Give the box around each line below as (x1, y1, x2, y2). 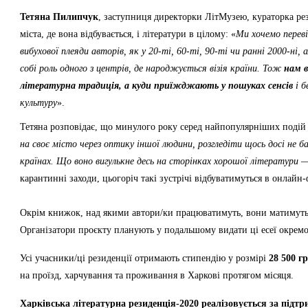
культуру (20, 98, 57, 108)
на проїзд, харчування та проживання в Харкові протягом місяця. (20, 270, 294, 280)
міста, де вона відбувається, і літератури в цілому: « (20, 29, 236, 39)
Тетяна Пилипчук (20, 12, 98, 22)
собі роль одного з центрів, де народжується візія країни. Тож (20, 63, 284, 74)
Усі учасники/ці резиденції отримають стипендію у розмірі (20, 253, 269, 263)
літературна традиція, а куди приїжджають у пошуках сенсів (20, 80, 293, 91)
